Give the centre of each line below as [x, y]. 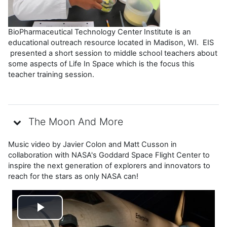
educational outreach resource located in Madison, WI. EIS [111, 42]
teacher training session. [51, 74]
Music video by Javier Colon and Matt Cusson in [92, 144]
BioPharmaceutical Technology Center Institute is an [100, 32]
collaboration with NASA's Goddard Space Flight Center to [109, 155]
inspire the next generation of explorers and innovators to [109, 165]
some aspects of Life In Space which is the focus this [101, 64]
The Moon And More [76, 122]
